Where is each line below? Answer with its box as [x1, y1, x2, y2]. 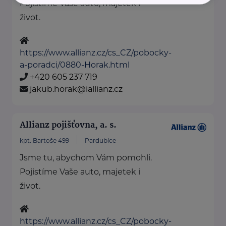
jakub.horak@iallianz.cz [30, 84, 123, 94]
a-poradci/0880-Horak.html [20, 60, 130, 70]
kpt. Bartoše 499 [20, 137, 69, 145]
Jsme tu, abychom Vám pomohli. [20, 153, 152, 163]
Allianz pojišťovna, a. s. [20, 119, 117, 133]
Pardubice [85, 137, 116, 145]
